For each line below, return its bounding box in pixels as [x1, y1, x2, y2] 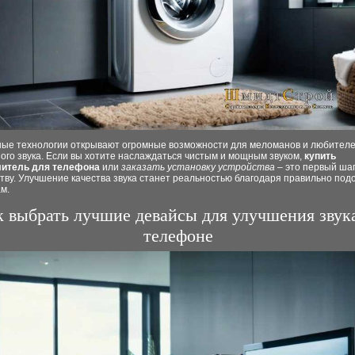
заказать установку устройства [121, 162, 275, 173]
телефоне [143, 226, 213, 246]
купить [304, 151, 336, 162]
